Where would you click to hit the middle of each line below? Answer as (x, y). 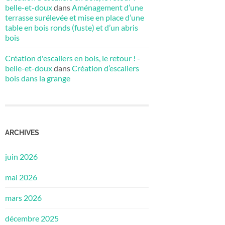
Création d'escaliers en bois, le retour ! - (73, 58)
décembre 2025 (32, 218)
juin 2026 (21, 157)
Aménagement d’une (107, 7)
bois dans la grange (38, 78)
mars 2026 (23, 198)
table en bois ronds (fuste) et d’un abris (72, 27)
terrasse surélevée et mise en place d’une (75, 17)
